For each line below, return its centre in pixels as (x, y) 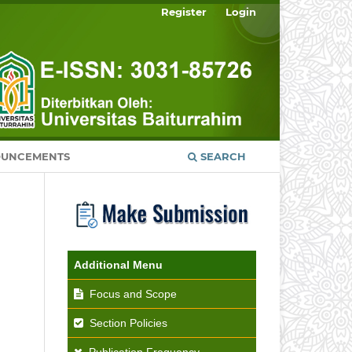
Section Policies (128, 323)
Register (184, 11)
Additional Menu (118, 264)
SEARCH (222, 156)
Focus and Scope (133, 293)
